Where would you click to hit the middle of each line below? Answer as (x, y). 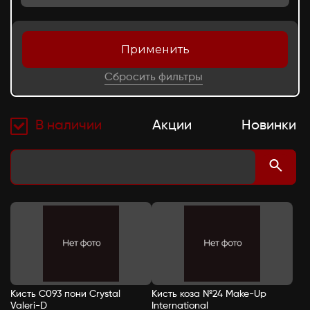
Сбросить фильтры (153, 77)
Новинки (269, 126)
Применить (155, 49)
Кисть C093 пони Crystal (65, 294)
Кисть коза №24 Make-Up (209, 294)
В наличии (69, 126)
